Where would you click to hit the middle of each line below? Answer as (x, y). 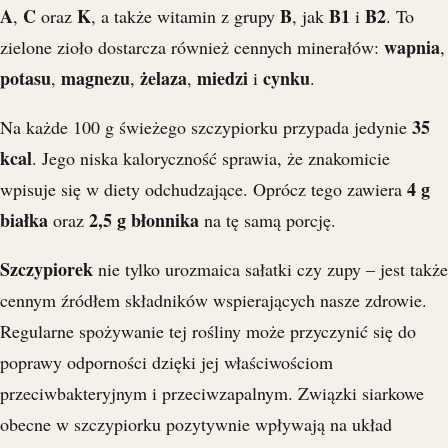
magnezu (95, 78)
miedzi (222, 78)
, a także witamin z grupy (185, 16)
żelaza (163, 78)
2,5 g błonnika (144, 220)
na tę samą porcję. (267, 220)
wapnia (412, 47)
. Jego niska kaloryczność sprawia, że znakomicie (211, 158)
